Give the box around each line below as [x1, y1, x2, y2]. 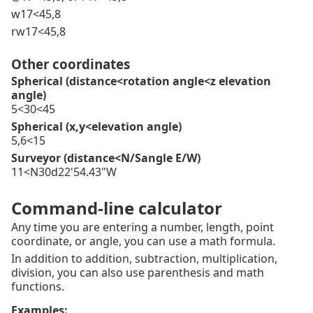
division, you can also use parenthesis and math [11, 265, 264, 281]
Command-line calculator [11, 196, 222, 220]
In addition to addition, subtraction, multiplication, [11, 251, 277, 267]
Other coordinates [11, 55, 130, 73]
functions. [11, 279, 64, 295]
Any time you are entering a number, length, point [11, 219, 274, 235]
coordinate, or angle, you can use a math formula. [11, 233, 275, 249]
